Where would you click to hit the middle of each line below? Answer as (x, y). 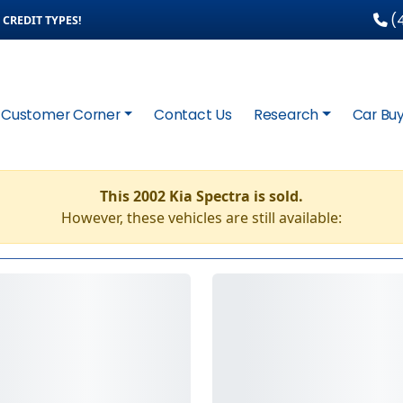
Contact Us (193, 115)
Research (286, 115)
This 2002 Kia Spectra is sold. (201, 196)
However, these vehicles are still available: (201, 218)
